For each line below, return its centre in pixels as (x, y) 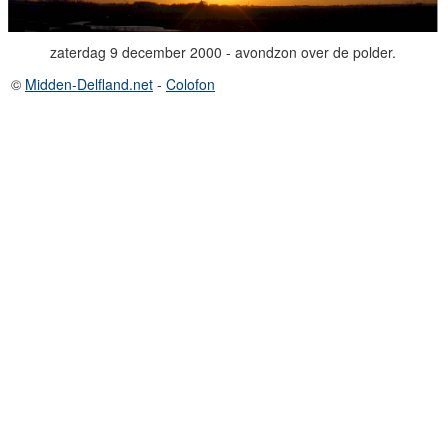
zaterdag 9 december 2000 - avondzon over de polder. (223, 51)
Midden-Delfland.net (89, 84)
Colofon (190, 84)
